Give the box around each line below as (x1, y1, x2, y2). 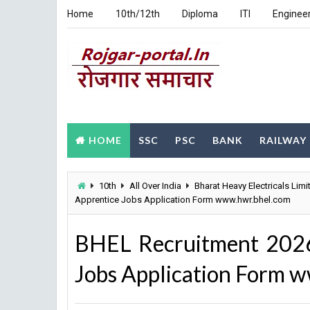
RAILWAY (259, 134, 307, 146)
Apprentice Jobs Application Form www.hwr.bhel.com (75, 194, 291, 205)
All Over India (129, 181, 181, 191)
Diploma (182, 8, 218, 19)
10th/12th (116, 8, 160, 19)
